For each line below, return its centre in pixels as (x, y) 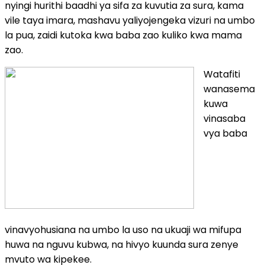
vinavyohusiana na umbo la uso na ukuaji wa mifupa (123, 230)
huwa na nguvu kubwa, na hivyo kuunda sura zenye (122, 244)
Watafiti (222, 74)
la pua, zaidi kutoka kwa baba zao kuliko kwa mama (123, 35)
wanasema (229, 89)
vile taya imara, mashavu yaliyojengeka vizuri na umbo (130, 20)
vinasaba (224, 118)
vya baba (225, 133)
